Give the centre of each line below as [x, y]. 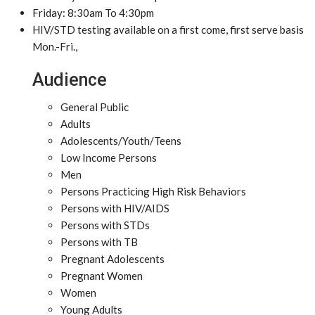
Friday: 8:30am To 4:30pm [93, 13]
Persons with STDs [105, 225]
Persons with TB [99, 242]
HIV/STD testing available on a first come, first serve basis [168, 30]
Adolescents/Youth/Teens [121, 141]
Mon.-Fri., [55, 46]
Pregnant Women [102, 276]
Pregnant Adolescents [112, 259]
